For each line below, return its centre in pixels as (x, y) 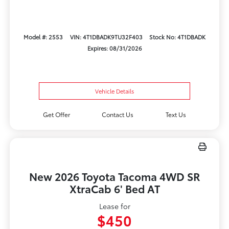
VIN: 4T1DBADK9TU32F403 (106, 37)
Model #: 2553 (43, 37)
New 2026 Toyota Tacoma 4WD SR (114, 176)
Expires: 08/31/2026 (114, 48)
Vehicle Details (114, 91)
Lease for (114, 206)
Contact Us (118, 114)
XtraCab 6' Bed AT (114, 189)
